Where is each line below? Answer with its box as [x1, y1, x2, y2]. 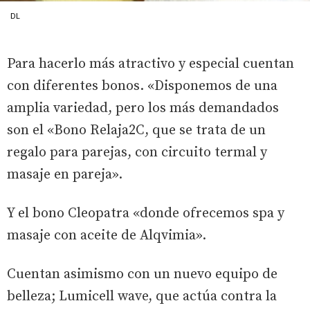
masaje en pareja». [7, 165, 122, 183]
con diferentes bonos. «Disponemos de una [7, 77, 277, 95]
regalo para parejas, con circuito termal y [7, 143, 267, 161]
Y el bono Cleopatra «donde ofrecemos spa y [7, 204, 284, 222]
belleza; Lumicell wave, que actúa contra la [7, 287, 277, 305]
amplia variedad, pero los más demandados [7, 99, 279, 117]
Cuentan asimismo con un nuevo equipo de [7, 265, 277, 283]
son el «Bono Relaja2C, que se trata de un [7, 121, 266, 139]
